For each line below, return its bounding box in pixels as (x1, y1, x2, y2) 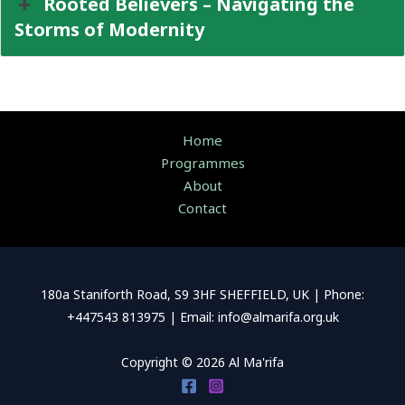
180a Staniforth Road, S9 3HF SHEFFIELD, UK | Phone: (41, 286, 364, 304)
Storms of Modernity (14, 17, 204, 42)
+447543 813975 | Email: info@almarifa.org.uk (66, 308, 339, 326)
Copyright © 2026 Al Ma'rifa (121, 353, 284, 371)
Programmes (160, 154, 245, 173)
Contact (178, 199, 227, 218)
